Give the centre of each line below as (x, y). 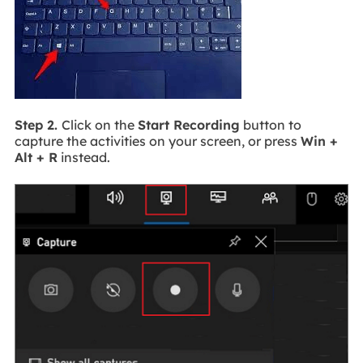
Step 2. (38, 125)
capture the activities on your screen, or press (157, 141)
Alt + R (36, 158)
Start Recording (188, 125)
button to (270, 125)
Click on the (99, 125)
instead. (83, 158)
